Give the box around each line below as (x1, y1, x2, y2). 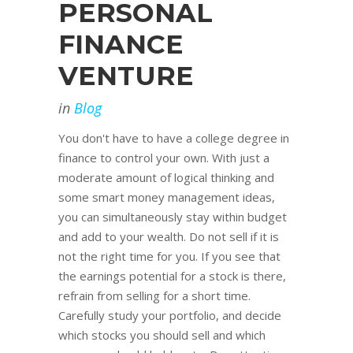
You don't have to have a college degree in (58, 130, 289, 147)
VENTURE (58, 60, 194, 92)
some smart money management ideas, (58, 189, 275, 206)
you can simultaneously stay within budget (58, 209, 287, 225)
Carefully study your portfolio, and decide (58, 307, 281, 324)
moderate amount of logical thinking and (58, 169, 274, 186)
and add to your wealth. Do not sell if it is (58, 229, 279, 245)
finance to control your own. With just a (58, 150, 269, 166)
